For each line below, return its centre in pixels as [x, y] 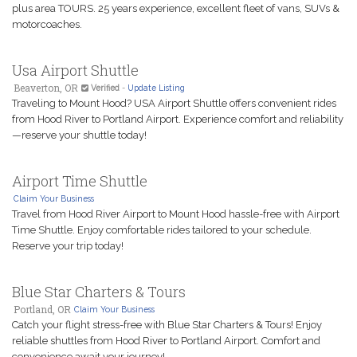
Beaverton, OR [46, 88]
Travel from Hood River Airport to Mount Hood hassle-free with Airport [176, 214]
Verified [104, 88]
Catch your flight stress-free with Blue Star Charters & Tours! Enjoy [167, 325]
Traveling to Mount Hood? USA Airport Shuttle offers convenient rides [174, 103]
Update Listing [156, 88]
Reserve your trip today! [68, 246]
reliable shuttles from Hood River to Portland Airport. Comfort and [166, 341]
